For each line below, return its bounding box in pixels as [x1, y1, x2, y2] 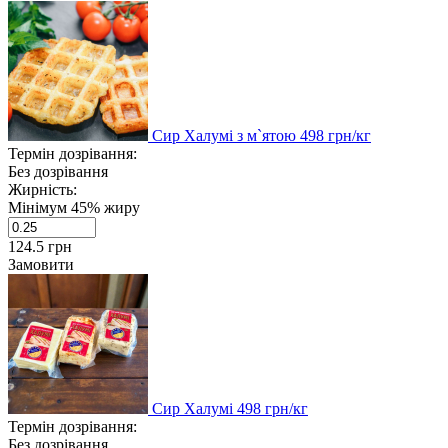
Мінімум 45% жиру [8, 198, 140, 216]
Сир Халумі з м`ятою [152, 126, 300, 144]
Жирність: [8, 180, 77, 198]
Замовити [8, 255, 74, 273]
